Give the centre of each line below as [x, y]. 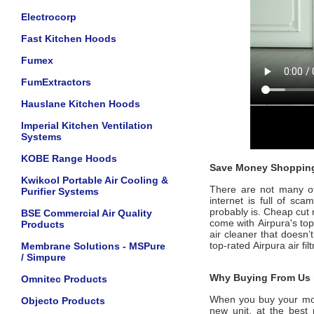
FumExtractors [56, 82]
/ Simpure [43, 257]
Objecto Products [63, 301]
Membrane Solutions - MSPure [93, 246]
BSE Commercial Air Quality [87, 213]
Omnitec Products [64, 279]
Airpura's [279, 223]
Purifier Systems [60, 191]
